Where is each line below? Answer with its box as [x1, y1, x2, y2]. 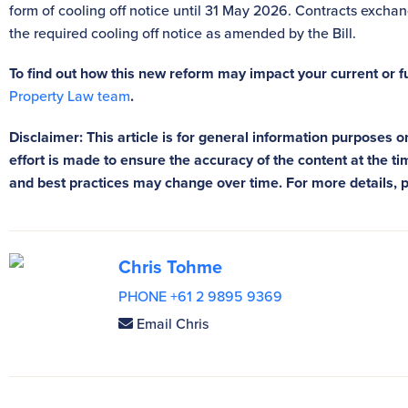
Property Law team [9, 85, 130, 106]
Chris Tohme [118, 252, 222, 280]
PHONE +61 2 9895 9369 [118, 285, 282, 306]
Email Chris [137, 312, 209, 333]
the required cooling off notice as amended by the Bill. [9, 22, 356, 43]
